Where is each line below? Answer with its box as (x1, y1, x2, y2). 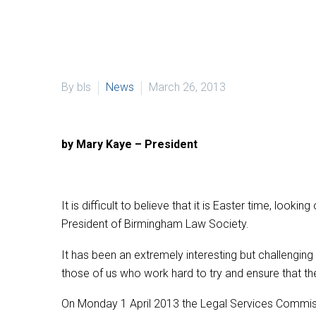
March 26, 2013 (149, 80, 226, 94)
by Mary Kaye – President (61, 138, 197, 151)
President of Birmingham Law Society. (61, 217, 249, 231)
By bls (61, 80, 91, 94)
